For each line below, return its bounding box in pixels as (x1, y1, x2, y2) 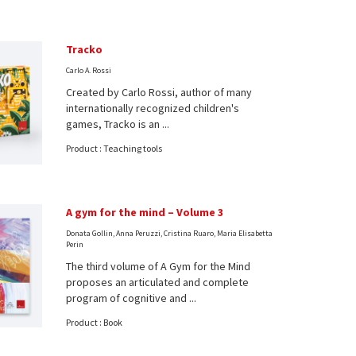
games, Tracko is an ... (66, 117, 170, 131)
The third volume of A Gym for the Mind (66, 258, 251, 273)
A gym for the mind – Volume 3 (66, 204, 224, 219)
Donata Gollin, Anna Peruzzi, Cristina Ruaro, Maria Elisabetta (66, 227, 273, 238)
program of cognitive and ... (66, 290, 197, 305)
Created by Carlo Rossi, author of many (66, 85, 253, 99)
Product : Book (66, 315, 123, 328)
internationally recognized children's (66, 101, 240, 115)
